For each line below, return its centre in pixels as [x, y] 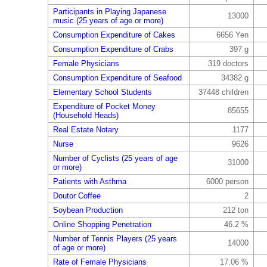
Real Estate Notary [86, 130]
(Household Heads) [86, 115]
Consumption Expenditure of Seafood [117, 78]
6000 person [227, 181]
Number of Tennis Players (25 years [115, 239]
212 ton [235, 210]
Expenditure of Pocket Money [104, 106]
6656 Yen [232, 35]
